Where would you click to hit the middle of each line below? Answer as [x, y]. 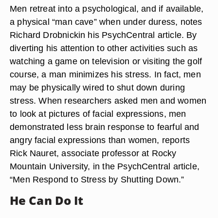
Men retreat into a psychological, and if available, [107, 9]
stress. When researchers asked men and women [108, 100]
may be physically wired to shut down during [97, 87]
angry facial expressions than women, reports [100, 140]
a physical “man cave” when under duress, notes [106, 22]
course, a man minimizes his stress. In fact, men [105, 74]
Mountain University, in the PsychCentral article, [105, 166]
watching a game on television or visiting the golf [106, 61]
